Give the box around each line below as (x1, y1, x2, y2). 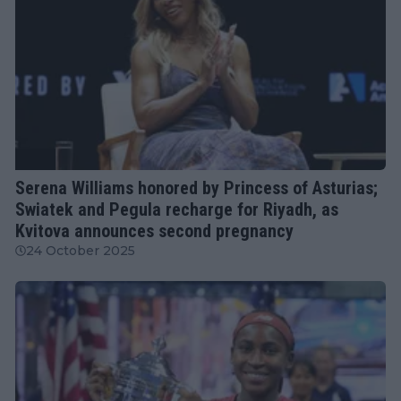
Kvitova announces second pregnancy (15, 219, 294, 242)
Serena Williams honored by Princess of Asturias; (15, 176, 378, 199)
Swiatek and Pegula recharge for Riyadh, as (15, 198, 338, 220)
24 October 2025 (26, 242, 135, 259)
